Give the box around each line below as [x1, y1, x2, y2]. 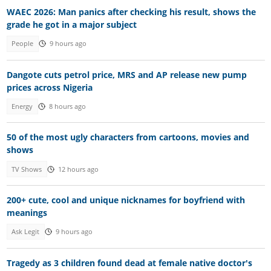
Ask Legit [11, 227, 40, 237]
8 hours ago [48, 102, 86, 111]
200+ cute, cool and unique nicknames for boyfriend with [6, 194, 245, 206]
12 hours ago [57, 165, 99, 174]
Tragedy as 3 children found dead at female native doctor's [6, 256, 252, 269]
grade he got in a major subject [6, 19, 137, 31]
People [11, 39, 34, 48]
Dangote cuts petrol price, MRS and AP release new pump [6, 68, 247, 80]
